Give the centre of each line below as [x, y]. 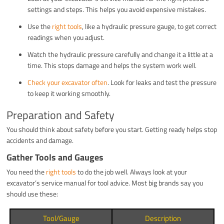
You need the [26, 172]
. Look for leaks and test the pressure [162, 82]
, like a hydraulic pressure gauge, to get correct [149, 26]
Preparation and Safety [61, 115]
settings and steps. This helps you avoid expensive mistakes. [117, 9]
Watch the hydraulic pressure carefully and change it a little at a [120, 54]
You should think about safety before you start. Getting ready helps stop [112, 129]
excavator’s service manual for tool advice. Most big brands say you [105, 183]
